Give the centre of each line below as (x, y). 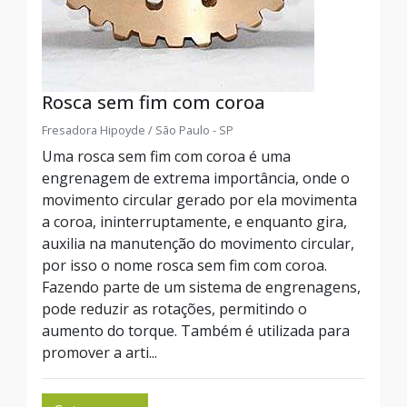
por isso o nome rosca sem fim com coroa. (184, 265)
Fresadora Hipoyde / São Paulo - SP (138, 130)
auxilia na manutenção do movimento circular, (198, 243)
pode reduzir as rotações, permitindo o (174, 309)
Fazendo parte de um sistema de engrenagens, (201, 287)
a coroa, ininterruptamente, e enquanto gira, (194, 222)
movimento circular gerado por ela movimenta (199, 200)
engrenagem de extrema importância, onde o (196, 178)
